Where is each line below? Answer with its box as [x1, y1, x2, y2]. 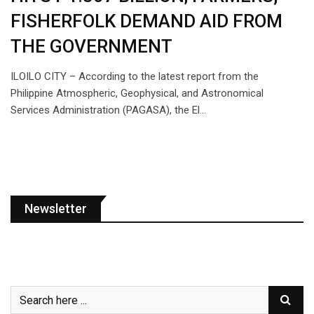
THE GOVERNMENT [11, 36, 172, 57]
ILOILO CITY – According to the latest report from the [11, 70, 259, 83]
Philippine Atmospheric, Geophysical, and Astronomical [11, 87, 264, 100]
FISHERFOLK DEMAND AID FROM [11, 11, 282, 32]
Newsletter [25, 201, 87, 216]
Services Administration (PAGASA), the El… [11, 104, 206, 116]
